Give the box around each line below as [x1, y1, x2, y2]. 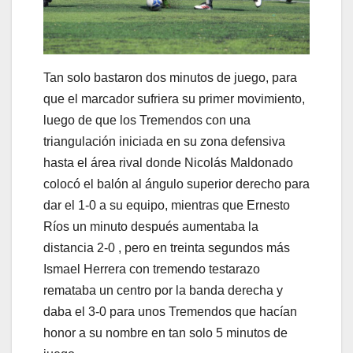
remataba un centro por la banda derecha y [43, 283, 283, 297]
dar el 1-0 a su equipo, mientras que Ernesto [43, 198, 290, 212]
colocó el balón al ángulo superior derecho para [43, 176, 310, 191]
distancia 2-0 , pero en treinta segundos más [43, 240, 290, 255]
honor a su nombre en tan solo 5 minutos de [43, 325, 288, 340]
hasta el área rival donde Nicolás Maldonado [43, 155, 293, 169]
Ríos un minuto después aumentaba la [43, 219, 258, 233]
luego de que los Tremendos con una [43, 113, 251, 127]
